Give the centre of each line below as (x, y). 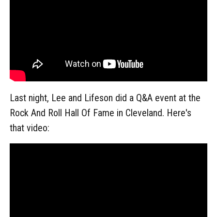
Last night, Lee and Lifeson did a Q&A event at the (105, 98)
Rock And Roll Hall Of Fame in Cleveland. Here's (101, 113)
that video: (30, 128)
